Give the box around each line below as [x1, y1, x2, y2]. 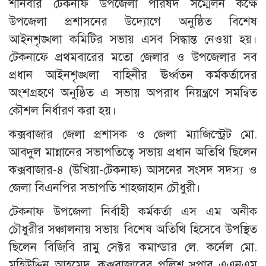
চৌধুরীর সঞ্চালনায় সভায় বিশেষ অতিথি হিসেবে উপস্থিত [9, 222, 257, 237]
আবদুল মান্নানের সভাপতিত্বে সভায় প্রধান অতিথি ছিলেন [9, 145, 257, 160]
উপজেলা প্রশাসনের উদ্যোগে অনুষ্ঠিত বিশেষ [9, 14, 257, 30]
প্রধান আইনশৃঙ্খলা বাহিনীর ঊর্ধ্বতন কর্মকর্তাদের [9, 68, 257, 83]
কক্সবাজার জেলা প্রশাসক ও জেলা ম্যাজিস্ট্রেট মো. [9, 127, 257, 142]
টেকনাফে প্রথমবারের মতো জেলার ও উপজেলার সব [9, 50, 257, 65]
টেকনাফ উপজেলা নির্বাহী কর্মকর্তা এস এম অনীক [9, 204, 257, 220]
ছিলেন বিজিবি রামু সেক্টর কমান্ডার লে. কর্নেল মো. [9, 240, 257, 255]
